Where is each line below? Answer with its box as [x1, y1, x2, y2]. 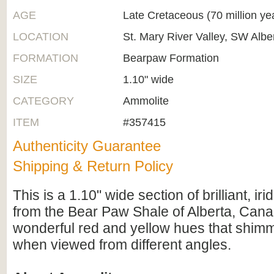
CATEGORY [13, 95, 74, 107]
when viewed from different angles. [13, 237, 231, 253]
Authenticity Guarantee [13, 138, 161, 154]
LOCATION [13, 31, 68, 43]
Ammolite [123, 95, 169, 107]
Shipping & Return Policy [13, 158, 173, 174]
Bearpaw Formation [123, 52, 219, 64]
